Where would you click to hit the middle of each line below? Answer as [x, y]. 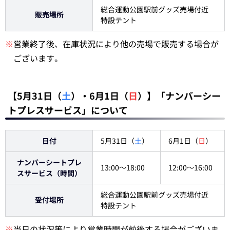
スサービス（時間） [49, 173]
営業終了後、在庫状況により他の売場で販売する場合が [116, 44]
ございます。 [38, 58]
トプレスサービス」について [68, 110]
